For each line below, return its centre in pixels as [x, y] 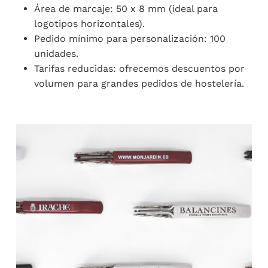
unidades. [56, 53]
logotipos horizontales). [89, 23]
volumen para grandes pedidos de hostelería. [139, 83]
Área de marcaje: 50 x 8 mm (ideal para [126, 8]
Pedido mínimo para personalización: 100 [130, 38]
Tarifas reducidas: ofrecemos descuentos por [139, 68]
